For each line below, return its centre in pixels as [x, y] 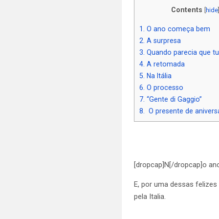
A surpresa [163, 40]
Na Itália [158, 76]
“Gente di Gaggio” [174, 99]
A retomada [165, 64]
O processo [164, 87]
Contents [186, 10]
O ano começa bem [178, 29]
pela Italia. [150, 196]
